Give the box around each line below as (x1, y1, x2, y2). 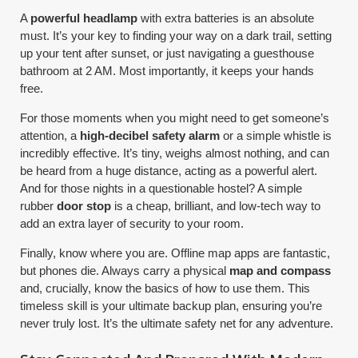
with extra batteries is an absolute (137, 10, 315, 25)
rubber (20, 198, 58, 213)
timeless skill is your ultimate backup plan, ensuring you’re (20, 298, 323, 312)
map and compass (229, 263, 332, 277)
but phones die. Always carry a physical (20, 263, 230, 277)
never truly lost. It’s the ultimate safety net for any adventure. (20, 316, 334, 330)
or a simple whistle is (220, 128, 332, 142)
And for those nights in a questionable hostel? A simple (20, 181, 303, 195)
